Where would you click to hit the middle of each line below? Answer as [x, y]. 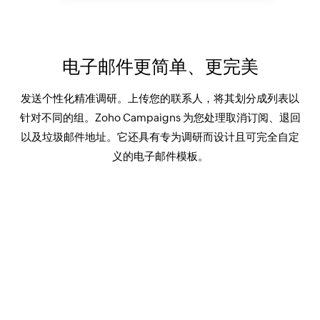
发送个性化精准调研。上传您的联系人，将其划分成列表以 [160, 98]
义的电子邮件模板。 [160, 156]
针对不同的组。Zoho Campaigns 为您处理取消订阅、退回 [160, 117]
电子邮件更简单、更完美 [160, 66]
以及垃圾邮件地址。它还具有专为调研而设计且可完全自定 [160, 136]
